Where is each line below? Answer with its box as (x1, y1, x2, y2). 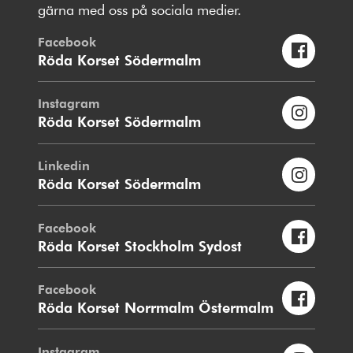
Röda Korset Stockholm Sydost (38, 236, 242, 255)
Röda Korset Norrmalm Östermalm (38, 298, 273, 317)
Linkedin (38, 157, 90, 174)
